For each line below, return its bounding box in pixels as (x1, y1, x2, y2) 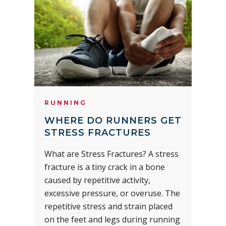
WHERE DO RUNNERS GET (44, 115, 182, 126)
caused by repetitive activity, (44, 174, 150, 186)
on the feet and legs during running (44, 213, 180, 225)
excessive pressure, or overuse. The (44, 187, 180, 199)
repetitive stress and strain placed (44, 200, 173, 212)
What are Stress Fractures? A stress (44, 148, 179, 159)
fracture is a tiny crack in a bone (44, 161, 165, 173)
